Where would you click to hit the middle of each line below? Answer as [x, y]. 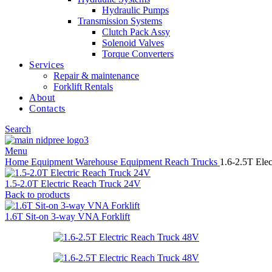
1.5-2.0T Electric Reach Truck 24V [73, 184]
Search [18, 129]
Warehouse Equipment [120, 162]
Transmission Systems [120, 21]
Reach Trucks [192, 162]
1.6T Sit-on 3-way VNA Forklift [67, 217]
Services [47, 65]
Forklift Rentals [83, 87]
